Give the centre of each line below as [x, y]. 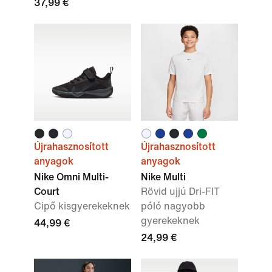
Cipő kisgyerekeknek [82, 206]
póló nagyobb [173, 206]
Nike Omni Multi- [71, 177]
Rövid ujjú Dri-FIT [180, 192]
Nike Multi [163, 177]
